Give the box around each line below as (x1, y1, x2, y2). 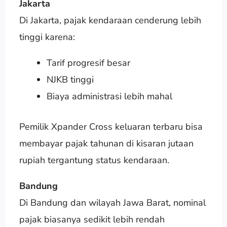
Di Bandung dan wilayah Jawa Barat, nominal (19, 196, 206, 209)
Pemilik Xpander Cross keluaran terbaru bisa (19, 120, 203, 133)
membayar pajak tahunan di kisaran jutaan (19, 137, 194, 149)
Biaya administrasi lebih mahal (46, 90, 172, 102)
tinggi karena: (19, 30, 75, 43)
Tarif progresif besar (46, 56, 130, 69)
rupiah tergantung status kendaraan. (19, 154, 169, 166)
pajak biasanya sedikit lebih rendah (19, 213, 165, 225)
